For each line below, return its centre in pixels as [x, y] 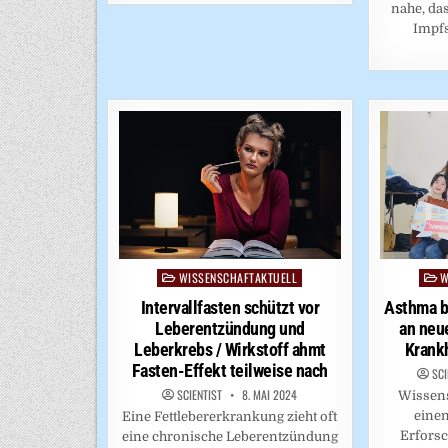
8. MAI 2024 [268, 395]
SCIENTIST [200, 395]
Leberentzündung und [230, 329]
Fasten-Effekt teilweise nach [229, 371]
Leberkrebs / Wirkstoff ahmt [230, 350]
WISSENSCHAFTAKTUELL [238, 278]
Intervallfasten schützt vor [230, 308]
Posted [177, 278]
